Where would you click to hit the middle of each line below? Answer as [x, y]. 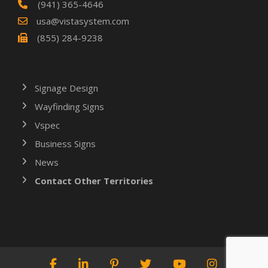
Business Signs [65, 144]
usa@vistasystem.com [83, 21]
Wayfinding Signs [69, 107]
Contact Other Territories [94, 181]
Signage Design [66, 88]
